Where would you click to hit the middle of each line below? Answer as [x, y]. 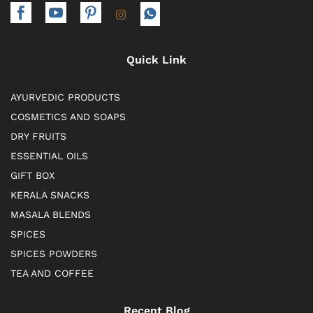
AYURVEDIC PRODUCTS [65, 97]
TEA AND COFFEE [52, 273]
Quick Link [156, 59]
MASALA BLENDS [51, 214]
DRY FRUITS [38, 136]
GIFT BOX [32, 175]
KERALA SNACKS [50, 195]
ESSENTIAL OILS [49, 155]
